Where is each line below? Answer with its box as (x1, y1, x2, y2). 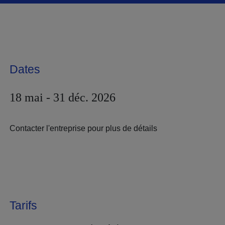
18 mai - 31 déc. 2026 (10, 91, 116, 104)
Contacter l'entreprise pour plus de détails (10, 124, 157, 133)
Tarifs (10, 199, 37, 212)
